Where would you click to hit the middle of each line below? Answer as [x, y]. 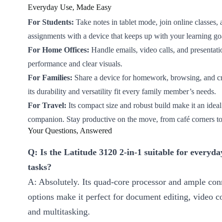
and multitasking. [59, 212]
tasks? [40, 167]
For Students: [51, 22]
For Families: [50, 78]
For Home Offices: [58, 50]
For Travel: [47, 106]
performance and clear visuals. [75, 64]
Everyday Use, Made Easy [70, 7]
